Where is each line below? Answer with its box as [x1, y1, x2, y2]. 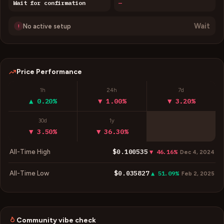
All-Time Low [9, 169, 49, 177]
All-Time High [9, 148, 50, 155]
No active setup [23, 22, 71, 30]
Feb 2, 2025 [181, 170, 214, 177]
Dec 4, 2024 [180, 149, 214, 155]
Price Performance [16, 67, 82, 76]
